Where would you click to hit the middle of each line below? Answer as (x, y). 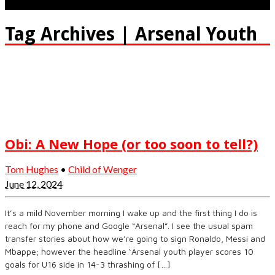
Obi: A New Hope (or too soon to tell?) (131, 144)
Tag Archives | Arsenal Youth (131, 34)
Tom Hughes (32, 169)
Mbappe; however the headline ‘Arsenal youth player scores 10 (129, 252)
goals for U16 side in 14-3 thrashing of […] (88, 265)
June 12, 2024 (34, 184)
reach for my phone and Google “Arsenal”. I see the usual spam (129, 226)
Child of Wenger (103, 169)
